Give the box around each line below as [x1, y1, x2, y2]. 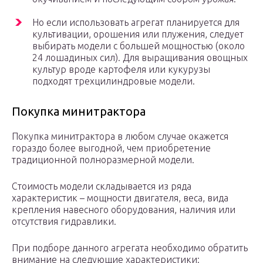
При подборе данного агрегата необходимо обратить [12, 242, 248, 254]
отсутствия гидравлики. [12, 216, 116, 227]
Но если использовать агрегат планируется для [32, 17, 240, 28]
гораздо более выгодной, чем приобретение [12, 143, 211, 154]
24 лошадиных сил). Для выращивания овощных [32, 52, 248, 63]
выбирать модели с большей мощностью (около [32, 41, 245, 52]
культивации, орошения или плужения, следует [32, 29, 244, 40]
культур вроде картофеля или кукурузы [32, 64, 210, 75]
